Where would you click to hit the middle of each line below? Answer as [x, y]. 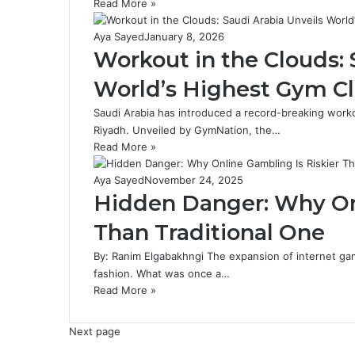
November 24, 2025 [194, 180]
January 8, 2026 [184, 36]
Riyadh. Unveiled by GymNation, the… [187, 130]
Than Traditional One [209, 233]
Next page [95, 331]
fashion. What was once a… [162, 273]
